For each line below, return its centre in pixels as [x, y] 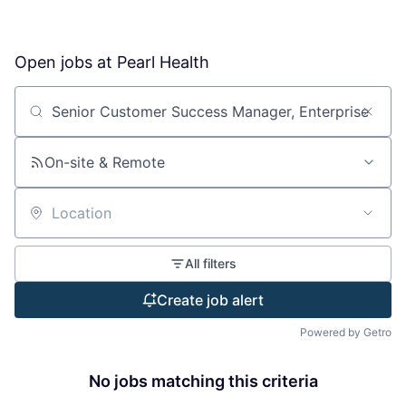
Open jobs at [66, 62]
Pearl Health [163, 62]
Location [43, 221]
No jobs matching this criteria [203, 381]
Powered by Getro [346, 332]
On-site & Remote [105, 162]
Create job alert [210, 300]
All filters [210, 263]
